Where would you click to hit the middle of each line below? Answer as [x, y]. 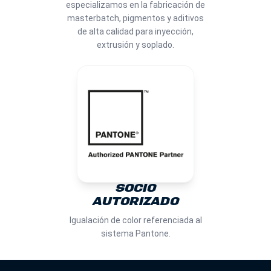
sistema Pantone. [135, 233]
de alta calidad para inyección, [135, 31]
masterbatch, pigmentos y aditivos [135, 18]
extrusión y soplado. [135, 45]
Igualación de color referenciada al [135, 220]
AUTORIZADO [135, 202]
